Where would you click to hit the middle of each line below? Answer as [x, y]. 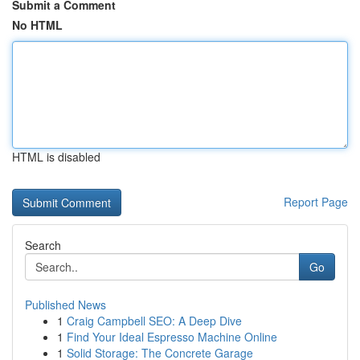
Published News [65, 305]
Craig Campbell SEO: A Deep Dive [154, 321]
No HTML [37, 25]
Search [43, 245]
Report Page [316, 202]
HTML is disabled [56, 157]
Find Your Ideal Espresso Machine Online [172, 337]
